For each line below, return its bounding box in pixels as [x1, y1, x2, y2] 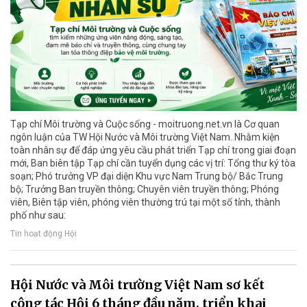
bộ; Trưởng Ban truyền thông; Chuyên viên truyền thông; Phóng [10, 184, 279, 195]
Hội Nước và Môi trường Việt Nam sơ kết [10, 277, 265, 293]
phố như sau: [10, 210, 66, 221]
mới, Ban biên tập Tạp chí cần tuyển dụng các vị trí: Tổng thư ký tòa [10, 158, 295, 169]
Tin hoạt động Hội [10, 229, 77, 239]
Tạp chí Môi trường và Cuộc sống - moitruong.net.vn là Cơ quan [10, 119, 280, 130]
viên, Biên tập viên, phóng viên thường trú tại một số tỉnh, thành [10, 197, 280, 208]
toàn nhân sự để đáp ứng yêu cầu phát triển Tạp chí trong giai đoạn [10, 145, 296, 156]
